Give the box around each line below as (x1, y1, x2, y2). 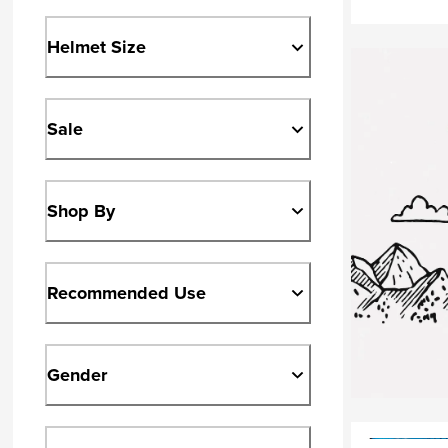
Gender (47, 361, 108, 388)
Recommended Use (47, 280, 207, 307)
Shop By (47, 198, 116, 225)
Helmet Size (47, 34, 147, 61)
